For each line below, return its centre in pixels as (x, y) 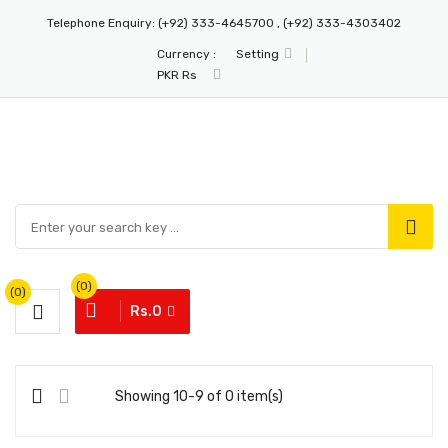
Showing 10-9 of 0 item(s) (199, 396)
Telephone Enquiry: (101, 23)
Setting (257, 54)
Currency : (186, 54)
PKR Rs (176, 75)
